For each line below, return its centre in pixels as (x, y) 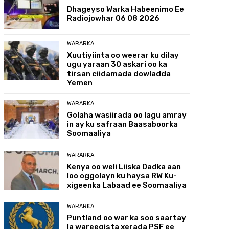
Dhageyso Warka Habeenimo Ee (126, 9)
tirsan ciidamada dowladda (119, 73)
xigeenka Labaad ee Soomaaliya (127, 185)
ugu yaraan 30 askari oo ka (117, 64)
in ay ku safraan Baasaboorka (123, 124)
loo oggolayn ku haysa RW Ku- (122, 176)
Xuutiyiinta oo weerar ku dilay (123, 55)
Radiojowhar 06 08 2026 (113, 19)
